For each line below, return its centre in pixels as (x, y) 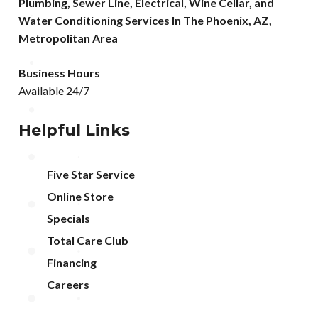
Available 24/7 (54, 91)
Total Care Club (88, 241)
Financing (72, 263)
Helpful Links (74, 131)
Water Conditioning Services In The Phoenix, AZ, (145, 21)
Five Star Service (91, 175)
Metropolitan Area (68, 38)
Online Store (80, 197)
